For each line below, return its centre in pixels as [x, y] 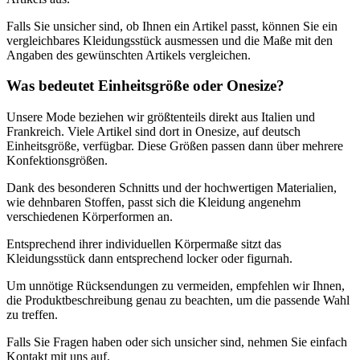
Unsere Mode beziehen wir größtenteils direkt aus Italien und [161, 117]
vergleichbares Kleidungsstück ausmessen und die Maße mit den [170, 40]
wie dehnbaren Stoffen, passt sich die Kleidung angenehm [153, 202]
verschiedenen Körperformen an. [90, 216]
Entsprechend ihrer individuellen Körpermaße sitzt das [144, 243]
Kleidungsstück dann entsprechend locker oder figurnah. [149, 258]
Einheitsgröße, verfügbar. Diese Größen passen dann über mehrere [175, 145]
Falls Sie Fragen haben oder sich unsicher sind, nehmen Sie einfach [177, 342]
